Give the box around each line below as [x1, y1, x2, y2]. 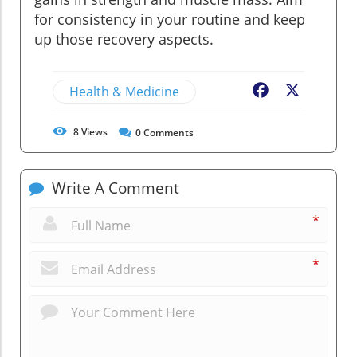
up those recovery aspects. [34, 29, 214, 49]
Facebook [271, 83, 328, 101]
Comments [141, 126, 194, 140]
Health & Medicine [69, 83, 179, 101]
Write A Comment [48, 178, 179, 199]
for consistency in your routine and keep [34, 10, 305, 29]
